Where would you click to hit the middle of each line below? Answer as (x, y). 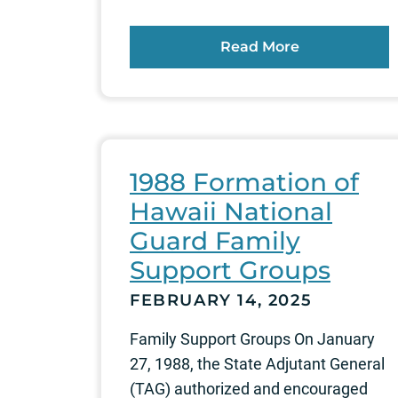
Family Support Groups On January (252, 338)
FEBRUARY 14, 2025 (221, 300)
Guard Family (215, 240)
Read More (259, 46)
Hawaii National (231, 211)
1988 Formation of (244, 182)
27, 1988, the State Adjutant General (257, 363)
